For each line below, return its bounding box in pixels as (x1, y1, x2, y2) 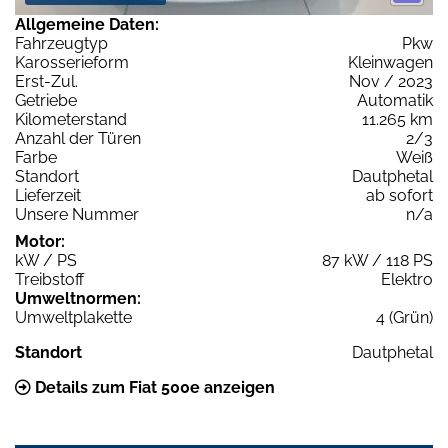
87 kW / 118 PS (322, 250, 433, 270)
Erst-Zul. (15, 71, 78, 91)
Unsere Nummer (15, 204, 139, 224)
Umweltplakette (15, 307, 132, 327)
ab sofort (366, 185, 433, 205)
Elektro (381, 269, 433, 289)
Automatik (357, 90, 433, 110)
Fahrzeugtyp (15, 33, 108, 53)
